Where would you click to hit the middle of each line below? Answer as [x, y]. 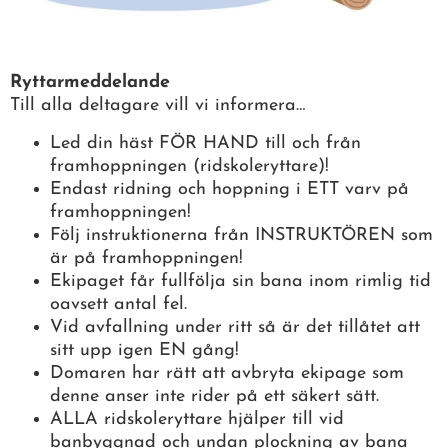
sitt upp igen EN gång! [144, 350]
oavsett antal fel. [118, 304]
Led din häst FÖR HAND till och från [205, 143]
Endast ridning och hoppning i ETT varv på [229, 189]
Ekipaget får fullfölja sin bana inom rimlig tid [240, 281]
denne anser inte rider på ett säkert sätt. [214, 396]
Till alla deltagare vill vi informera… [157, 106]
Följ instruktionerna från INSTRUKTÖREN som [241, 235]
